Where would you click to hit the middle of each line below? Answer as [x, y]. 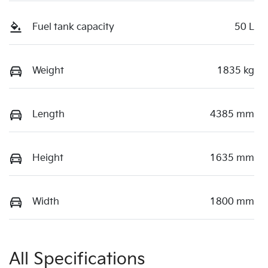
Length [48, 115]
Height [48, 159]
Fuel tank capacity [73, 28]
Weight [48, 71]
